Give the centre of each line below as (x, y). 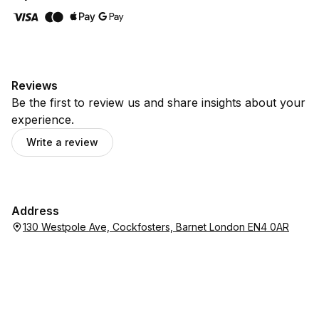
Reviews (35, 85)
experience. (43, 120)
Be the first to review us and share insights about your (158, 103)
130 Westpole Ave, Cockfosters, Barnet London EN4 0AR (156, 227)
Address (35, 211)
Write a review (62, 142)
